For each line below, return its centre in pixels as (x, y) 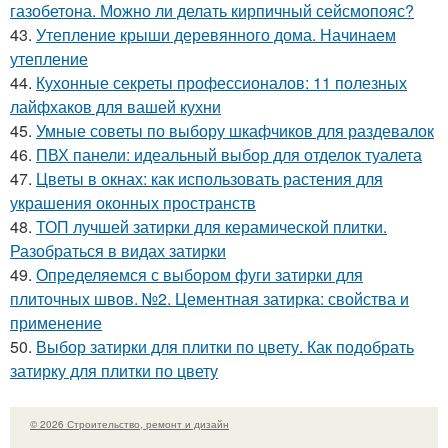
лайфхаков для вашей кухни (115, 107)
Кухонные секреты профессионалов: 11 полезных (221, 83)
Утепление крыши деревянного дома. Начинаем (216, 35)
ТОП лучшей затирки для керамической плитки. (211, 227)
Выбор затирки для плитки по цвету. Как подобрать (225, 347)
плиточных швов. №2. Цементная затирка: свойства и (209, 299)
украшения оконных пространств (133, 203)
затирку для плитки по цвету (114, 371)
